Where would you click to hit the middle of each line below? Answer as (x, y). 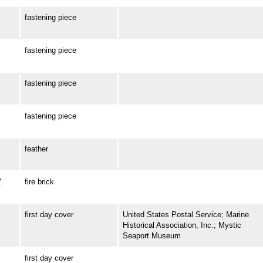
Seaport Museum (151, 236)
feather (36, 149)
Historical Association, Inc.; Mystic (182, 225)
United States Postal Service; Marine (186, 215)
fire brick (39, 182)
